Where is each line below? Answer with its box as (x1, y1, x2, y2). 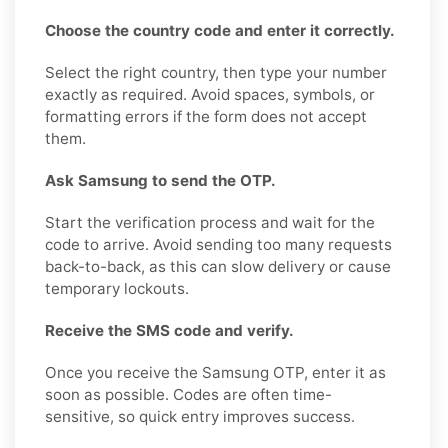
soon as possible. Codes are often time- (45, 384, 332, 404)
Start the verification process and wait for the (45, 212, 375, 232)
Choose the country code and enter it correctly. (45, 20, 395, 40)
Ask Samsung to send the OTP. (45, 170, 276, 190)
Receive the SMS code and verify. (45, 320, 294, 340)
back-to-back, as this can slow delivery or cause (45, 256, 391, 276)
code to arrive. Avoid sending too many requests (45, 234, 392, 254)
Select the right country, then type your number (45, 62, 387, 82)
